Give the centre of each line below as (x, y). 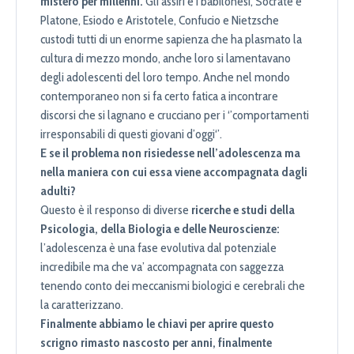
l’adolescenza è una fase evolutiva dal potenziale (158, 248)
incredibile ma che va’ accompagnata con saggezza (162, 267)
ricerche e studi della (243, 210)
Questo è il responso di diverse (116, 210)
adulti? (58, 191)
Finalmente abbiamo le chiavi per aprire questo (157, 324)
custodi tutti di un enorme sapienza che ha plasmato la (171, 40)
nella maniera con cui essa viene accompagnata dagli (174, 172)
